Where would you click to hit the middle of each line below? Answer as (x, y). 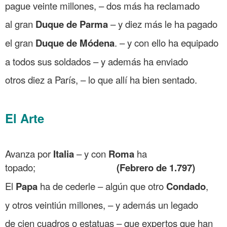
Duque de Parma (72, 24)
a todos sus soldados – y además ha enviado (97, 61)
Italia (64, 154)
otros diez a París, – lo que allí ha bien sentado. (102, 79)
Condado (186, 186)
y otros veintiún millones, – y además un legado (102, 204)
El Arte (25, 118)
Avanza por (29, 153)
